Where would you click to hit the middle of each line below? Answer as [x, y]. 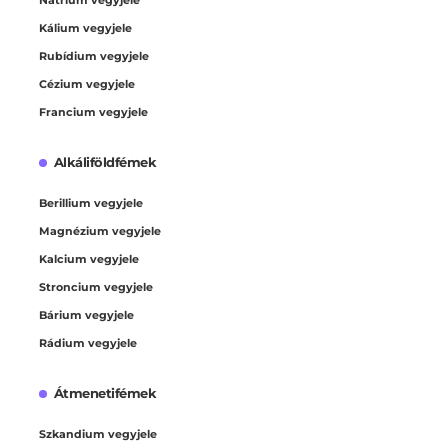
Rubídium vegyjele [94, 55]
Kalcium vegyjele [89, 258]
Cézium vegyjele [87, 83]
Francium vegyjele [93, 111]
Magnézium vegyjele [100, 230]
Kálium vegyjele [85, 27]
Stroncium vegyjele [96, 286]
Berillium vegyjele [91, 202]
